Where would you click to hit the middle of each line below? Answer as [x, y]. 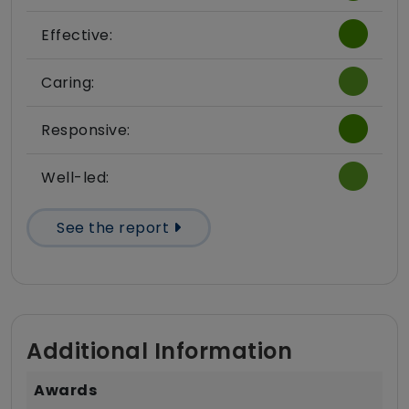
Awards [65, 391]
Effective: [77, 36]
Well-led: [75, 178]
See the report [115, 228]
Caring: [68, 83]
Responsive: [86, 131]
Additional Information [159, 351]
